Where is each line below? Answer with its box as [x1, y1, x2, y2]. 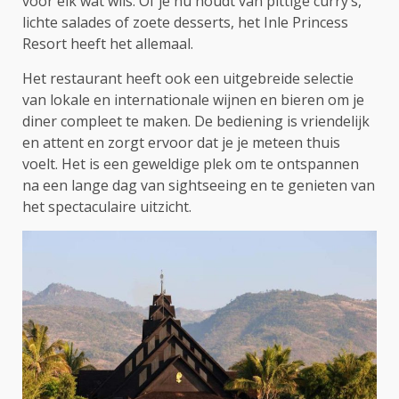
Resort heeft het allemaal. [22, 34, 193, 54]
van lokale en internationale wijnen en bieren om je [22, 90, 364, 110]
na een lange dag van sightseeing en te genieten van [22, 175, 375, 196]
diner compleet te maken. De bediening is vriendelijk [22, 111, 370, 132]
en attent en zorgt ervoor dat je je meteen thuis [22, 133, 340, 153]
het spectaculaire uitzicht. [22, 197, 191, 217]
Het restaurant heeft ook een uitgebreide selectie [22, 69, 354, 89]
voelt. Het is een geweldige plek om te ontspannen [22, 154, 359, 175]
